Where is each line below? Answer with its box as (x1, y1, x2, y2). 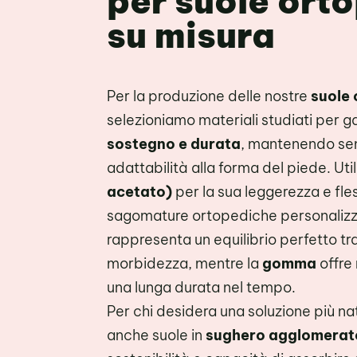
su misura (107, 14, 276, 57)
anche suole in (107, 325, 206, 344)
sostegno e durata (107, 134, 241, 153)
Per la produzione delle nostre (107, 86, 312, 105)
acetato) (107, 182, 173, 201)
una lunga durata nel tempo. (107, 277, 296, 296)
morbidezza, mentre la (107, 253, 263, 273)
